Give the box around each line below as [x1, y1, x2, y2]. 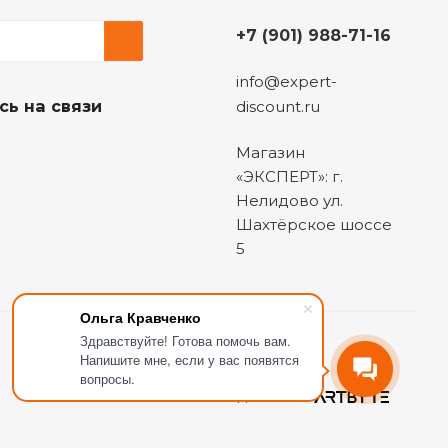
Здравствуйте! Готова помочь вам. [80, 331, 291, 350]
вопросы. [80, 369, 135, 388]
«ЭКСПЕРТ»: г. [235, 167, 343, 187]
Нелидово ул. [235, 191, 343, 211]
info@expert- [235, 72, 337, 92]
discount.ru [235, 97, 320, 117]
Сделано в [226, 386, 314, 406]
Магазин [235, 143, 305, 163]
